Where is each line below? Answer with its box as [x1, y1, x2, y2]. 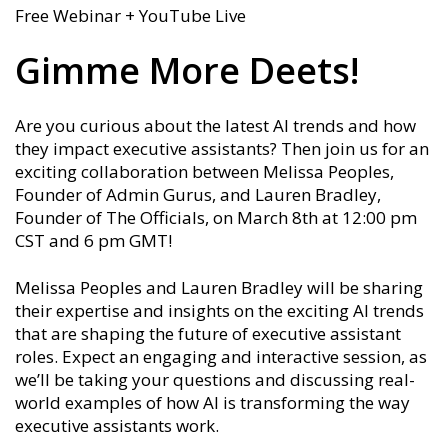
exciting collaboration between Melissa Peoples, [15, 160, 394, 184]
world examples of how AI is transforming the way [15, 391, 410, 415]
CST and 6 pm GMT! [15, 229, 172, 253]
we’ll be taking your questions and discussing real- [15, 368, 415, 392]
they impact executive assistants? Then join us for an [15, 137, 429, 161]
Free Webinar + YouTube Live [15, 4, 246, 28]
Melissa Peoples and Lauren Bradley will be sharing [15, 276, 423, 300]
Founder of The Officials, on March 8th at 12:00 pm [15, 206, 417, 230]
